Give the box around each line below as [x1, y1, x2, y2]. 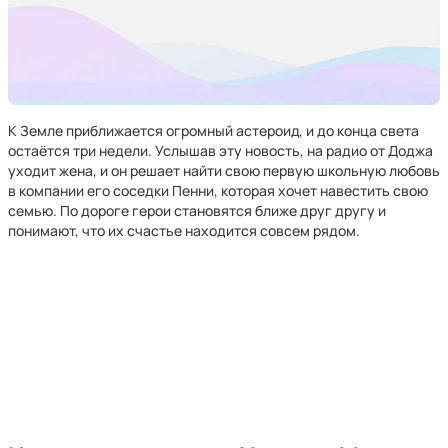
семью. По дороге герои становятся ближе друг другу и [8, 201, 386, 220]
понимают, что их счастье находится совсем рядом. [8, 221, 360, 240]
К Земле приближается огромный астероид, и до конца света [8, 121, 419, 140]
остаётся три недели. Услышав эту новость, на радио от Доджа [8, 141, 433, 160]
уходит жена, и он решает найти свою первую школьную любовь [8, 161, 440, 180]
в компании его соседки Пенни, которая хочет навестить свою [8, 181, 428, 200]
